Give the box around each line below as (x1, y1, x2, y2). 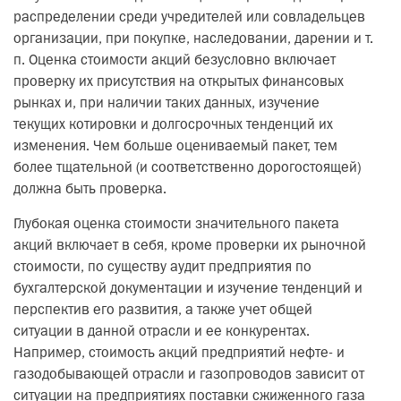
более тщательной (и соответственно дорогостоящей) (13, 162, 361, 175)
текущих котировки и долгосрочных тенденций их (13, 119, 333, 132)
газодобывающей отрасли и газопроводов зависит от (13, 369, 364, 381)
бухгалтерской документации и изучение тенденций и (13, 283, 363, 295)
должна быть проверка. (13, 183, 166, 196)
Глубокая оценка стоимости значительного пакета (13, 218, 339, 231)
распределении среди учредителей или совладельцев (13, 12, 365, 24)
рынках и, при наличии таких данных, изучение (13, 98, 320, 110)
